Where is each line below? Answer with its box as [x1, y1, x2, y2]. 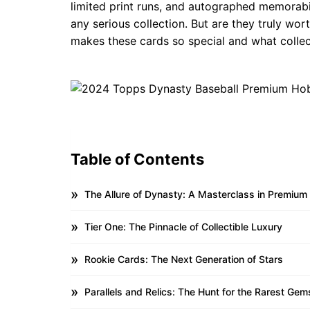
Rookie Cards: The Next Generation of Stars [84, 253, 283, 265]
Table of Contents [71, 150, 204, 168]
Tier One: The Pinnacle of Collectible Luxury [84, 221, 282, 232]
